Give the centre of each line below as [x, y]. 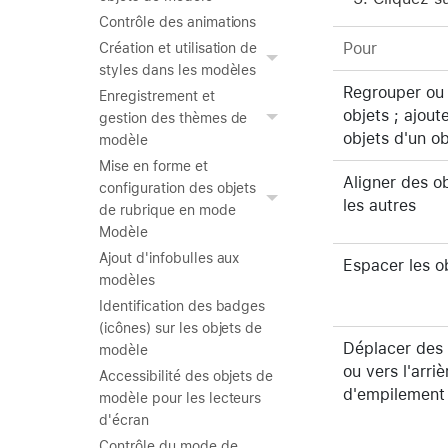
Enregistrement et [157, 96]
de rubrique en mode [167, 210]
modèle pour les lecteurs [180, 398]
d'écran [124, 420]
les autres [379, 205]
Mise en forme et [153, 166]
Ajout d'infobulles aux [169, 258]
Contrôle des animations [178, 22]
